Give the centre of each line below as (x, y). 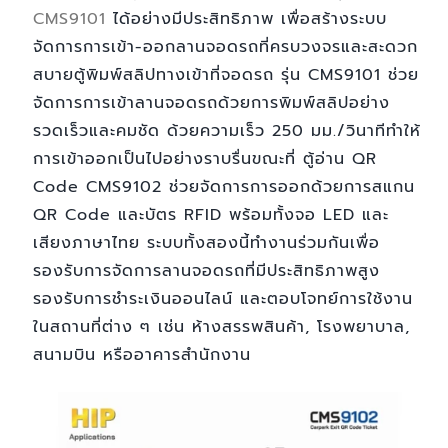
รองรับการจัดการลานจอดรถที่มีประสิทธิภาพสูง (206, 271)
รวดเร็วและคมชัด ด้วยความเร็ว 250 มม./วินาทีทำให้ (226, 131)
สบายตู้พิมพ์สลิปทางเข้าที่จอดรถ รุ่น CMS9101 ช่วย (225, 75)
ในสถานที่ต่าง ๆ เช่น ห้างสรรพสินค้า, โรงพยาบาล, (221, 327)
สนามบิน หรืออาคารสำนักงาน (141, 355)
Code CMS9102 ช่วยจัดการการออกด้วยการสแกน (223, 187)
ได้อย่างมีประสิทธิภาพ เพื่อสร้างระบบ (246, 19)
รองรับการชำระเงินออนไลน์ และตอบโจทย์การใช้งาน (222, 299)
